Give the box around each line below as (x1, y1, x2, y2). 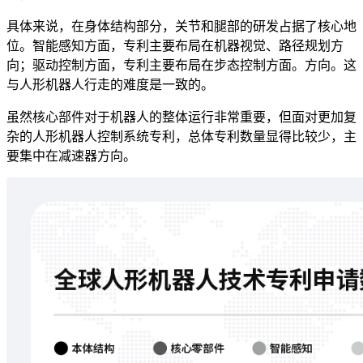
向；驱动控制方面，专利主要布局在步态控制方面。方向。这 (6, 58, 357, 73)
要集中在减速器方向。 (6, 149, 136, 164)
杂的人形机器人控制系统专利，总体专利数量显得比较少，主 (6, 130, 357, 144)
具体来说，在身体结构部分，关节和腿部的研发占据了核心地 (6, 19, 357, 34)
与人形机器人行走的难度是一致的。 (6, 78, 214, 92)
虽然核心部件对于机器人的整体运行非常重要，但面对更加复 (6, 110, 357, 125)
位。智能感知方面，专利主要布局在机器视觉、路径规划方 (6, 39, 344, 53)
